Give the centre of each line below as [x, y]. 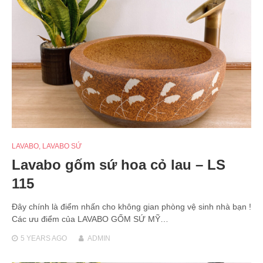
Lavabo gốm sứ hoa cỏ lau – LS [119, 164]
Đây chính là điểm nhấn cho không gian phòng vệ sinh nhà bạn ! [131, 206]
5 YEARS [36, 238]
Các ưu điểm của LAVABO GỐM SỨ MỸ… [90, 219]
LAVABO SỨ [62, 146]
